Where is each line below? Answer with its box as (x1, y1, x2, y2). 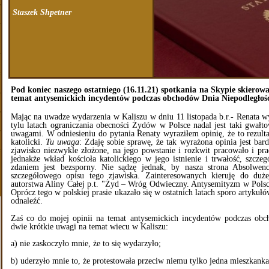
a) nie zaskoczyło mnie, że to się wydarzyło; (11, 239, 161, 249)
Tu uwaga (46, 138, 80, 147)
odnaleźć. (11, 196, 43, 206)
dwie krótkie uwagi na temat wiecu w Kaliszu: (11, 222, 168, 231)
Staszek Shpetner (13, 7, 71, 17)
